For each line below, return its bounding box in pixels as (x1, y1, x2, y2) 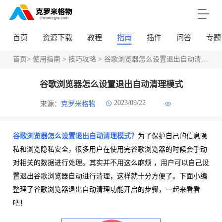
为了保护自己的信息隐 (137, 132, 207, 140)
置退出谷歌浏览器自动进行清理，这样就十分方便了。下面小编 (12, 172, 207, 180)
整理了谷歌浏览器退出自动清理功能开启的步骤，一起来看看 (12, 186, 200, 194)
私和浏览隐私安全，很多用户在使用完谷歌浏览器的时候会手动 (12, 146, 207, 154)
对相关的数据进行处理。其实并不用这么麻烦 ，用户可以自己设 (12, 159, 209, 167)
